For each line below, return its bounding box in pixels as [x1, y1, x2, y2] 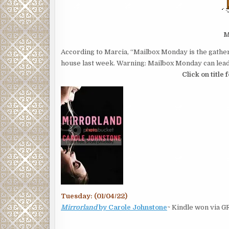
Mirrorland [61, 203, 97, 211]
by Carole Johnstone [97, 203, 167, 211]
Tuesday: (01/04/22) [61, 192, 127, 200]
